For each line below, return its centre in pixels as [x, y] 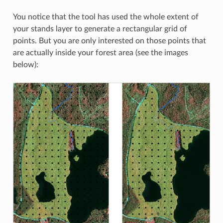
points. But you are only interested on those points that [109, 41]
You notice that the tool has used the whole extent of [106, 17]
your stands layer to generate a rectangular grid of [100, 29]
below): [25, 64]
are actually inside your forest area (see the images [100, 53]
